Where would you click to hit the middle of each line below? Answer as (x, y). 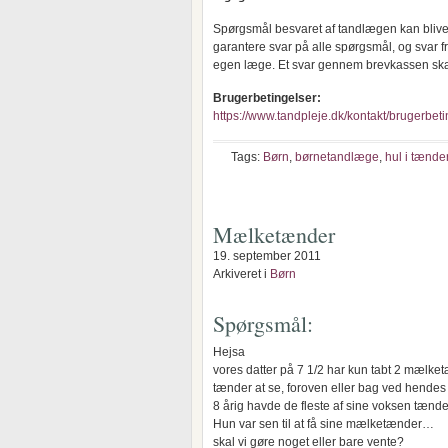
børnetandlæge (337, 157)
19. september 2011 (267, 256)
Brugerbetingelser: (267, 98)
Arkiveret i (241, 274)
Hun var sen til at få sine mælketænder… (323, 424)
